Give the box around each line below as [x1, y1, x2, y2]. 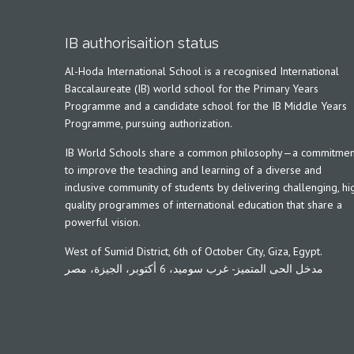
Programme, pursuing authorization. [65, 116, 232, 130]
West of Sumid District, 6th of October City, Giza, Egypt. [65, 244, 322, 258]
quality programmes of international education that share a [65, 198, 342, 212]
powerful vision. [65, 215, 141, 229]
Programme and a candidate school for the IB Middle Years [65, 99, 347, 113]
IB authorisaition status [65, 35, 219, 51]
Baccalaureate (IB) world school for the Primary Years [65, 81, 318, 96]
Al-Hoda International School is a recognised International [65, 64, 339, 78]
